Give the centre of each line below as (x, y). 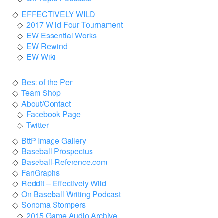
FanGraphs (41, 172)
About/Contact (46, 103)
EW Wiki (41, 56)
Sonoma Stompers (54, 204)
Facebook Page (54, 114)
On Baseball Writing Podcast (71, 194)
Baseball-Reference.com (64, 162)
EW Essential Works (62, 35)
